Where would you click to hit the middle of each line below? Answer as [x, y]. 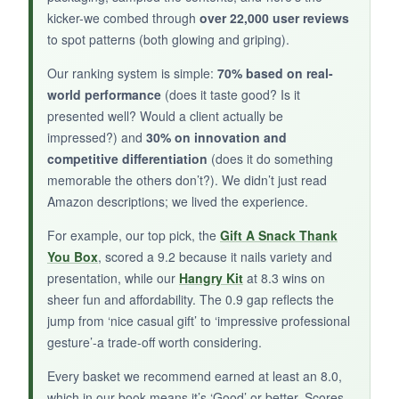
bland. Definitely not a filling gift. [154, 72]
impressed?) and [97, 137]
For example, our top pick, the [134, 235]
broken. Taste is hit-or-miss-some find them [187, 49]
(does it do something [270, 158]
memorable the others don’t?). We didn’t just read [187, 179]
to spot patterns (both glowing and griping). [168, 39]
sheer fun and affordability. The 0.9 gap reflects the [191, 299]
